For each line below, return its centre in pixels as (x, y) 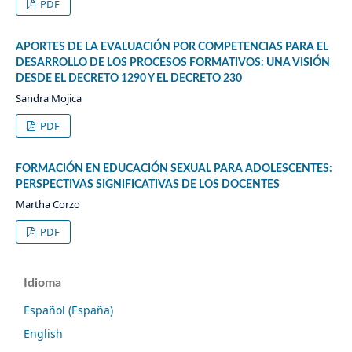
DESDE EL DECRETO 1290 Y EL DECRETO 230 (128, 79)
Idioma (42, 283)
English (43, 334)
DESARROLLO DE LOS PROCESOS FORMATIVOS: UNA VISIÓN (172, 63)
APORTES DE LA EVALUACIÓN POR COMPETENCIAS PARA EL (172, 48)
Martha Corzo (48, 205)
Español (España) (68, 310)
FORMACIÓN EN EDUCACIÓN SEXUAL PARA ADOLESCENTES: (174, 169)
